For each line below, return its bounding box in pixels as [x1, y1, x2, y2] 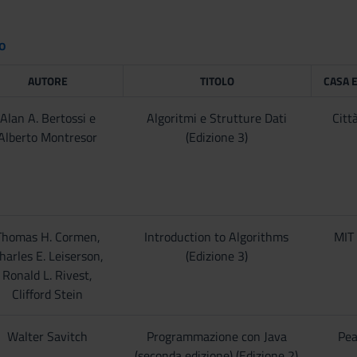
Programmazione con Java [146, 327, 287, 346]
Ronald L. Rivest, [2, 265, 93, 284]
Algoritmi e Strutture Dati [146, 108, 287, 127]
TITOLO [199, 73, 234, 89]
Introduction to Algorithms [144, 227, 289, 246]
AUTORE [28, 73, 69, 89]
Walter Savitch [7, 327, 88, 346]
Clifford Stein [12, 284, 84, 304]
